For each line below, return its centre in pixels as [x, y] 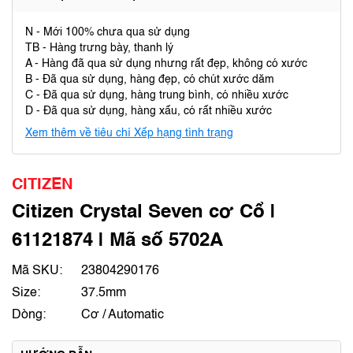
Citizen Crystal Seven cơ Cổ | [144, 213]
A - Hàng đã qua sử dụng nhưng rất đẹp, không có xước [166, 64]
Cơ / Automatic [123, 315]
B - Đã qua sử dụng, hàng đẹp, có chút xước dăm [150, 80]
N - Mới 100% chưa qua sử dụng [108, 32]
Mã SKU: [37, 271]
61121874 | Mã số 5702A [117, 241]
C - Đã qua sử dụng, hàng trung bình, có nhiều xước [157, 95]
